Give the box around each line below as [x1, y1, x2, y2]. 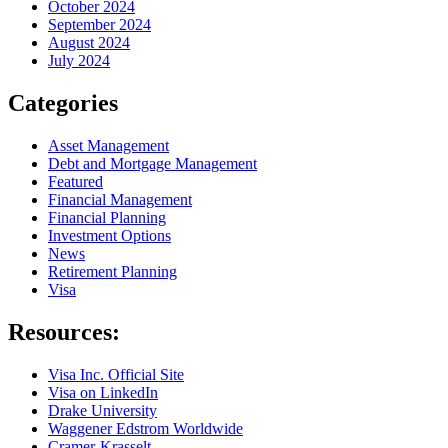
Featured [48, 172, 103, 190]
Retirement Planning [48, 262, 177, 280]
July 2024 [48, 51, 110, 69]
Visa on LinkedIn [48, 383, 158, 401]
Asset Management [48, 136, 169, 154]
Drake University [48, 401, 157, 419]
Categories [8, 89, 118, 116]
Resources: [8, 318, 120, 345]
